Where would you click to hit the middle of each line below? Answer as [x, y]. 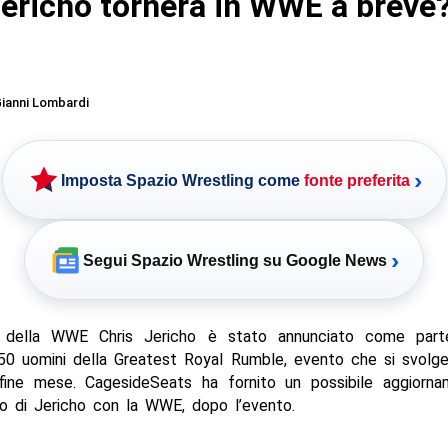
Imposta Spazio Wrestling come [182, 180]
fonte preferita [356, 180]
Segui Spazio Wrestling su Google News [235, 260]
